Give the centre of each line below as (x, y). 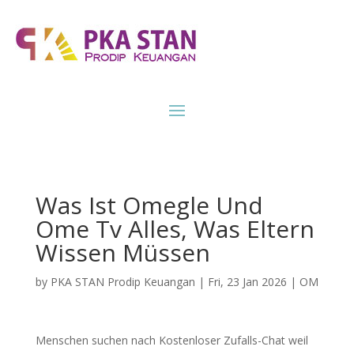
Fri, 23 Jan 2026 (247, 282)
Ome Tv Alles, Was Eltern (175, 229)
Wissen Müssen (122, 252)
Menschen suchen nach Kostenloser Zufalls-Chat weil (171, 340)
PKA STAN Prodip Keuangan (122, 282)
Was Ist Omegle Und (149, 205)
